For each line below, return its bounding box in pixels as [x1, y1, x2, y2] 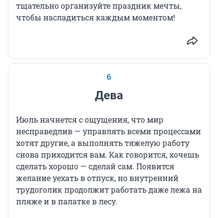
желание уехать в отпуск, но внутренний [16, 173, 179, 183]
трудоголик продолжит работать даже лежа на [16, 184, 202, 195]
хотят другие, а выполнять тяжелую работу [16, 138, 189, 148]
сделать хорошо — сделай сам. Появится [16, 161, 174, 172]
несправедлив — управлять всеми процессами [16, 126, 201, 137]
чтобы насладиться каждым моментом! [16, 12, 175, 23]
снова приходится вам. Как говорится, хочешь [16, 149, 199, 160]
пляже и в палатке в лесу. [16, 196, 117, 207]
